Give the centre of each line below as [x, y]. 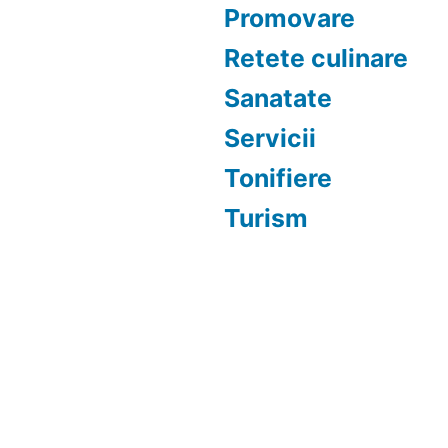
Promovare [289, 18]
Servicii [270, 138]
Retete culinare [316, 58]
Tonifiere [278, 178]
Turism [266, 218]
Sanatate [278, 98]
